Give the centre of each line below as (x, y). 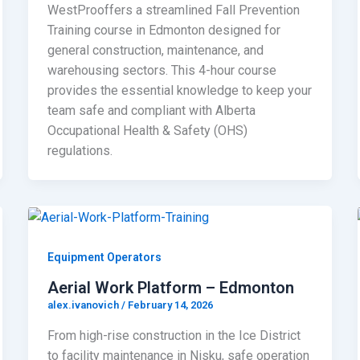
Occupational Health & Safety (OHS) (147, 131)
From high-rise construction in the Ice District (174, 335)
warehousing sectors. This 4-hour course (162, 71)
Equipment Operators (104, 257)
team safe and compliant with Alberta (151, 111)
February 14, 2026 (170, 305)
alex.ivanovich (84, 305)
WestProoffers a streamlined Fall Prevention (173, 10)
